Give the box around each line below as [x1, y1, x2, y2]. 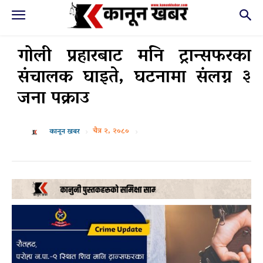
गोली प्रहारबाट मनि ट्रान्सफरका [18, 41, 251, 74]
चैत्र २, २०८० [93, 124, 129, 139]
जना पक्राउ [18, 83, 89, 116]
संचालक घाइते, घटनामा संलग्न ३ [18, 62, 251, 95]
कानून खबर [49, 125, 80, 139]
